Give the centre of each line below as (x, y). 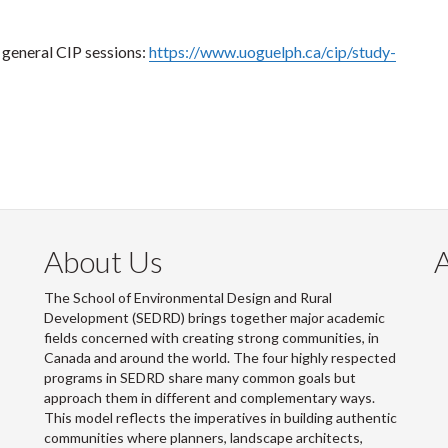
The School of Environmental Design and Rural (188, 297)
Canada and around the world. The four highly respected (220, 357)
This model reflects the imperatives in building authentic (220, 417)
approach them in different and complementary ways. (209, 397)
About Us (103, 261)
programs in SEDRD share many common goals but (200, 377)
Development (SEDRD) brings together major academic (214, 317)
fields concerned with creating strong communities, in (211, 337)
